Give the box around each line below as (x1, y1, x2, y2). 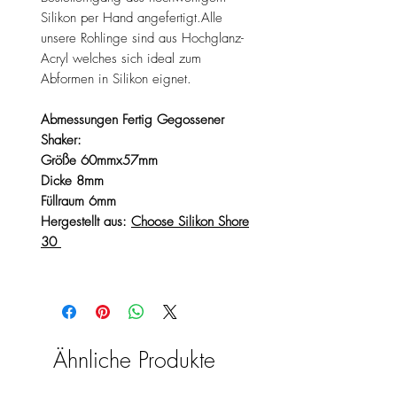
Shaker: (41, 130, 82, 149)
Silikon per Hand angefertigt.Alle (41, 8, 222, 27)
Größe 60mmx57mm (41, 151, 162, 169)
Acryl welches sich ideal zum (41, 49, 201, 67)
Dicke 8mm (41, 171, 108, 190)
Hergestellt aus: (41, 212, 131, 230)
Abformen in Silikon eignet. (41, 69, 196, 88)
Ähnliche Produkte (53, 344, 215, 375)
